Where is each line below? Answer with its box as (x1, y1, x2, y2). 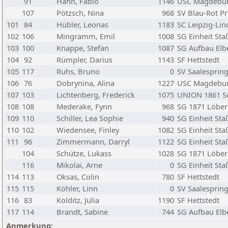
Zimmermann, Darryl (56, 136, 130, 147)
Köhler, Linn (56, 183, 98, 193)
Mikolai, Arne (56, 160, 102, 170)
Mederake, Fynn (56, 101, 112, 111)
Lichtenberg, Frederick (56, 90, 135, 100)
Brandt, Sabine (56, 207, 108, 217)
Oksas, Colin (56, 172, 99, 182)
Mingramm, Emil (56, 31, 115, 41)
